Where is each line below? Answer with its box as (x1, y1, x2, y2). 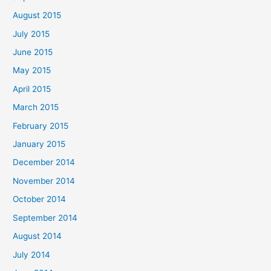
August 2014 (13, 231, 62, 241)
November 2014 (13, 175, 76, 186)
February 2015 (13, 120, 69, 131)
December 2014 (13, 157, 76, 168)
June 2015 (13, 47, 53, 57)
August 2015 (13, 10, 62, 21)
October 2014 (13, 194, 67, 204)
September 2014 (13, 212, 78, 223)
